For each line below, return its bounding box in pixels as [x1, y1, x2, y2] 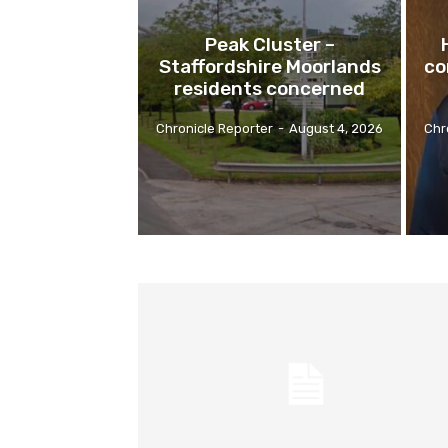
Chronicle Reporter [156, 120, 274, 136]
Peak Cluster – [204, 32, 335, 56]
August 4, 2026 [289, 120, 384, 136]
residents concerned [174, 76, 366, 100]
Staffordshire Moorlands [158, 54, 381, 78]
